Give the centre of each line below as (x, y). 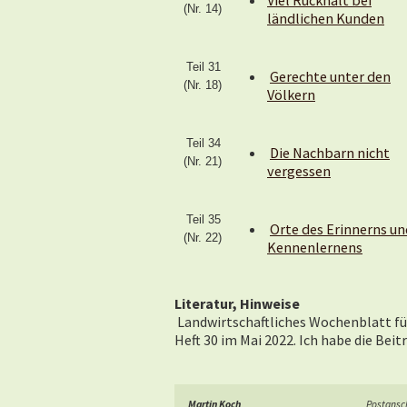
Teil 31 (203, 67)
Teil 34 (203, 143)
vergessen (299, 171)
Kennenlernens (315, 247)
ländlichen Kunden (326, 18)
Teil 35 (203, 219)
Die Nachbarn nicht (330, 153)
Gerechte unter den (330, 76)
